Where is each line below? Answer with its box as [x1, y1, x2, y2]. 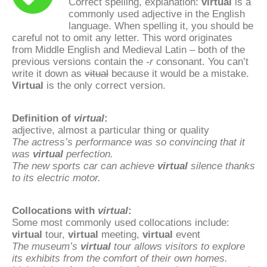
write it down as [12, 67, 85, 79]
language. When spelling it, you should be [69, 20, 253, 31]
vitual [85, 67, 108, 79]
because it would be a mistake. [108, 67, 249, 79]
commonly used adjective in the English [69, 8, 245, 19]
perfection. [63, 148, 113, 159]
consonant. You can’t [153, 55, 249, 67]
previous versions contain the [12, 55, 146, 67]
